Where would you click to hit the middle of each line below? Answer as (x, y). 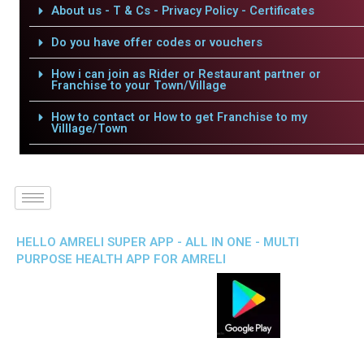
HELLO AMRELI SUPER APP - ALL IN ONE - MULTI (158, 242)
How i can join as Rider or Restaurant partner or (186, 74)
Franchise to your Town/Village (139, 85)
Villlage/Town (89, 128)
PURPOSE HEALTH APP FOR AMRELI (121, 259)
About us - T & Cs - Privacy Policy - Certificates (182, 11)
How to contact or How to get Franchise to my (179, 117)
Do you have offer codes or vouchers (156, 42)
